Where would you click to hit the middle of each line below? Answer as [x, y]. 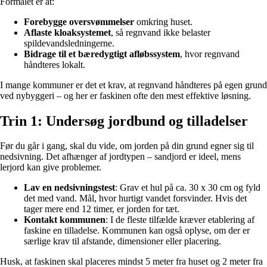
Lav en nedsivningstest [69, 188]
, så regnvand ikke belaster [161, 32]
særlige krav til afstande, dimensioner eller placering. [122, 241]
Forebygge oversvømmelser [79, 21]
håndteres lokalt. [55, 64]
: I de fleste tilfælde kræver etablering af [180, 220]
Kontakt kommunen [65, 220]
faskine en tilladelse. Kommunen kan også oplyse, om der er [137, 231]
